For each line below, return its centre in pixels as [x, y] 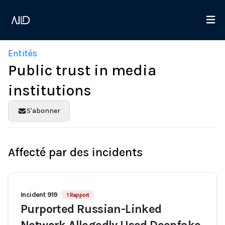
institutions [50, 90]
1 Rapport [78, 195]
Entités [23, 53]
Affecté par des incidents [75, 152]
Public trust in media [82, 70]
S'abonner [43, 111]
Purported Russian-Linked [91, 209]
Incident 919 [39, 195]
